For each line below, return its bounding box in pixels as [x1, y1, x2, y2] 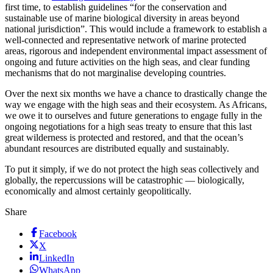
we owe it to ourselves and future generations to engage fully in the [5, 110, 262, 121]
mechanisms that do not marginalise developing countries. [5, 67, 229, 78]
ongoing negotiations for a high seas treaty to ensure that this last [5, 121, 252, 132]
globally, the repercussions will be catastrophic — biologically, [5, 174, 244, 185]
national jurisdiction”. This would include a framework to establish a [5, 23, 267, 34]
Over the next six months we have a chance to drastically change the [5, 88, 267, 99]
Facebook [39, 228, 77, 239]
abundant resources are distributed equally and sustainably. [5, 143, 232, 154]
